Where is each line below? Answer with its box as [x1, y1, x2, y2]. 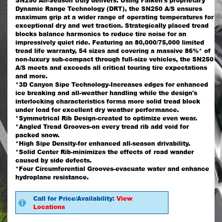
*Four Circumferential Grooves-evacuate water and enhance [15, 165, 209, 173]
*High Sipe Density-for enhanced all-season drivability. [15, 139, 190, 148]
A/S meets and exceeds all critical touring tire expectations [15, 63, 207, 72]
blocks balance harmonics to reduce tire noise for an [15, 30, 186, 39]
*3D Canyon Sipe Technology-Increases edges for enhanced [15, 80, 208, 89]
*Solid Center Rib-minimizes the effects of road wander [15, 148, 194, 157]
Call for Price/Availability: [33, 194, 116, 203]
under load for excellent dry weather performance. [15, 106, 179, 114]
